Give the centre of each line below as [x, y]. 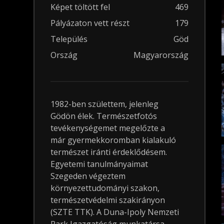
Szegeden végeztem [88, 176]
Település [69, 39]
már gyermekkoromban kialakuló [113, 140]
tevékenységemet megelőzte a [108, 128]
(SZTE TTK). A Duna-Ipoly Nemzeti [115, 212]
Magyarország [161, 55]
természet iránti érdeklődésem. [109, 152]
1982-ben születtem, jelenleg [104, 104]
